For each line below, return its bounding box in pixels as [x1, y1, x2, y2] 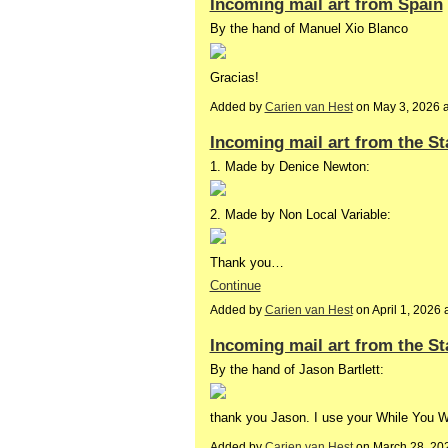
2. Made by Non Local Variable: [209, 207, 391, 223]
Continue [209, 277, 261, 293]
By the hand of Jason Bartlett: [209, 361, 384, 377]
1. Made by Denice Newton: [209, 158, 370, 174]
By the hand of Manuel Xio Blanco [209, 21, 408, 37]
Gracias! [209, 69, 259, 85]
